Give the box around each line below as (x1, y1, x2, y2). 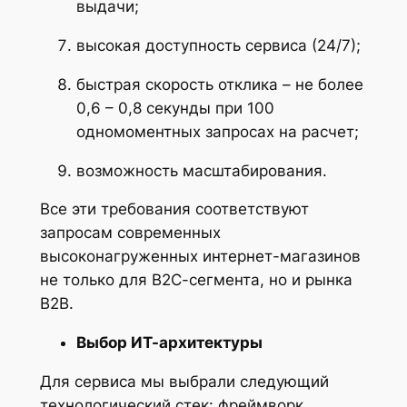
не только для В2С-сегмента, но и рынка (39, 271, 352, 290)
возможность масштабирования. (75, 161, 327, 180)
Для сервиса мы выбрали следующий (39, 372, 329, 392)
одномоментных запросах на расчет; (75, 122, 359, 141)
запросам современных (39, 223, 221, 243)
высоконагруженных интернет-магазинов (39, 247, 361, 266)
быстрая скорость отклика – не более (75, 74, 363, 94)
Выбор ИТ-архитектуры (75, 333, 263, 352)
